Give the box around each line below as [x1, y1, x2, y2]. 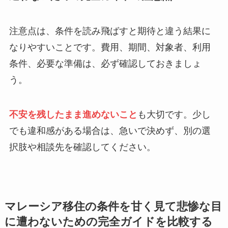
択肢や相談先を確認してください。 [9, 142, 156, 153]
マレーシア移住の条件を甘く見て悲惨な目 [4, 201, 222, 213]
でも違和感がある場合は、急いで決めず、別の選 [9, 126, 211, 136]
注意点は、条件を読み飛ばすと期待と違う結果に [9, 26, 211, 37]
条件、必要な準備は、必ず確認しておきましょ [9, 59, 202, 69]
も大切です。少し [137, 109, 211, 120]
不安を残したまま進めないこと [9, 109, 137, 120]
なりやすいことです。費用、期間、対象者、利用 [9, 42, 211, 53]
